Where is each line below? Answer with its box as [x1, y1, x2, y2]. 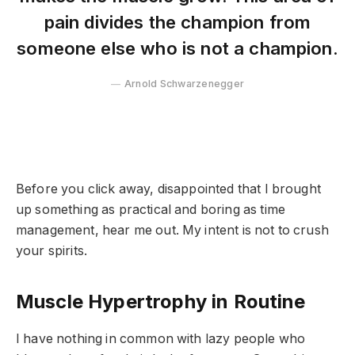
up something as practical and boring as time [16, 202, 286, 218]
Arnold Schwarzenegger [124, 77, 245, 90]
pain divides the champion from [44, 10, 311, 32]
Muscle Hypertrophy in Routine [16, 289, 306, 313]
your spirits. [16, 243, 88, 259]
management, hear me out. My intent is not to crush [16, 223, 329, 239]
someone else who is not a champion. [17, 36, 338, 59]
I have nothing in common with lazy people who [16, 331, 306, 347]
